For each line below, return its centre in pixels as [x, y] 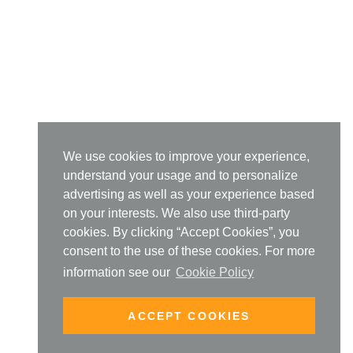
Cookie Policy [215, 273]
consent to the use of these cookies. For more [189, 251]
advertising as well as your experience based [189, 194]
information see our [118, 273]
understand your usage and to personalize [180, 175]
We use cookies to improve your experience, [186, 156]
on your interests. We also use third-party [176, 213]
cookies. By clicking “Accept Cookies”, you [181, 232]
